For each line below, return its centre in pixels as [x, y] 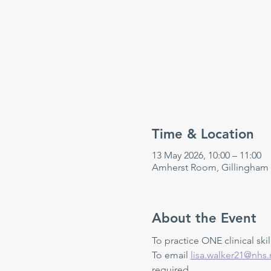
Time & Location [203, 134]
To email [171, 255]
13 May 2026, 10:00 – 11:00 [206, 155]
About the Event [204, 218]
